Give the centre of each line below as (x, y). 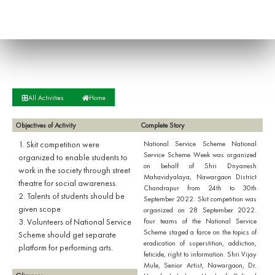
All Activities (46, 98)
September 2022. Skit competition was (200, 199)
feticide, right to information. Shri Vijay (200, 254)
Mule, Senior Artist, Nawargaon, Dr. (200, 265)
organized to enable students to (73, 157)
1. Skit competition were (59, 144)
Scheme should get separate (67, 234)
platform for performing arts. (66, 247)
